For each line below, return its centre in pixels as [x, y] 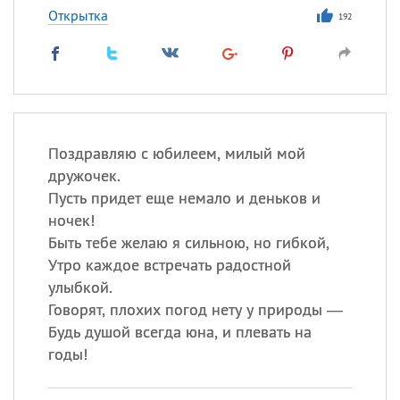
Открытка [78, 15]
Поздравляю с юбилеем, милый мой [176, 153]
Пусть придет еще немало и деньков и [184, 198]
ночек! [71, 220]
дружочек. [84, 175]
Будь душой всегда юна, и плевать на [179, 332]
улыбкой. [80, 287]
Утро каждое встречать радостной [169, 265]
